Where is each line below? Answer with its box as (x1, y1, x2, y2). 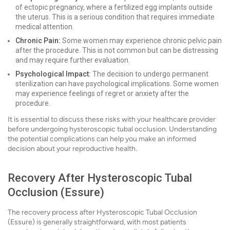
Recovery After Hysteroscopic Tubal (8, 171, 192, 184)
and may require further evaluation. (15, 56, 130, 64)
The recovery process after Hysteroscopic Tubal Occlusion (8, 208, 197, 217)
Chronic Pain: (15, 36, 61, 45)
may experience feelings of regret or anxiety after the (15, 89, 189, 98)
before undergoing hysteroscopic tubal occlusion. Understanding (8, 125, 217, 133)
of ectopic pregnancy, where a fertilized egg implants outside (15, 3, 213, 11)
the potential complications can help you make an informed (8, 135, 196, 143)
